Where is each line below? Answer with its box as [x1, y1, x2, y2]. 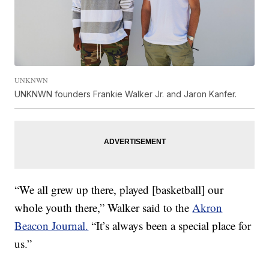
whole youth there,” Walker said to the [14, 200, 193, 216]
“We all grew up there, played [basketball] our [14, 182, 224, 198]
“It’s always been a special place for [88, 218, 252, 234]
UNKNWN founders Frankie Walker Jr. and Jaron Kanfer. [14, 89, 237, 100]
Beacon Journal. [14, 218, 89, 234]
